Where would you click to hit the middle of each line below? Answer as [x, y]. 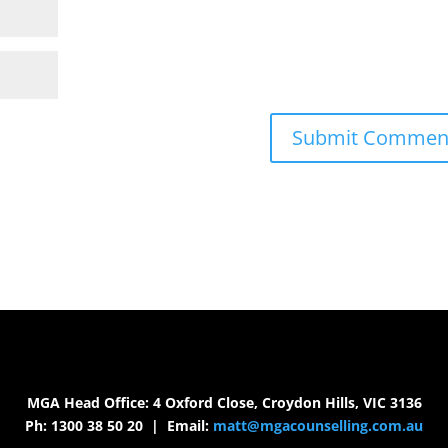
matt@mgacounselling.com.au [318, 425]
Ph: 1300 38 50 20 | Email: [119, 425]
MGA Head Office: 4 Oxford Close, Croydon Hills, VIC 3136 [224, 402]
